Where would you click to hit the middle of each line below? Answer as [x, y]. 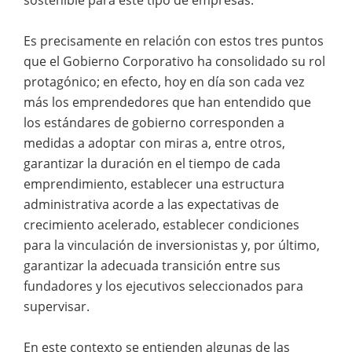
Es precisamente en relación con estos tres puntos [174, 40]
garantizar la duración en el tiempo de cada [152, 163]
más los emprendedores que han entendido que [167, 102]
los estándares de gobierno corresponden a [154, 122]
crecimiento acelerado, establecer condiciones [161, 224]
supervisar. [57, 306]
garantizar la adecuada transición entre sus [152, 265]
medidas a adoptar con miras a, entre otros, [154, 143]
